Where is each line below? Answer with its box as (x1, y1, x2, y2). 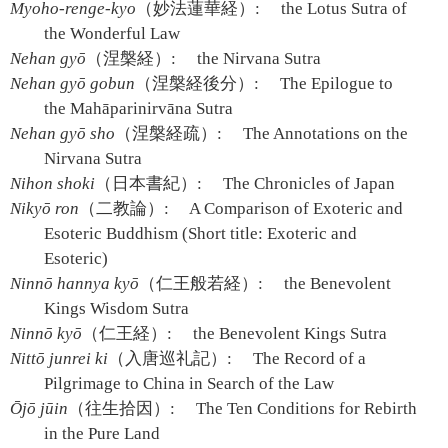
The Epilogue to (276, 74, 394, 93)
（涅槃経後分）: (135, 74, 259, 93)
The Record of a (249, 349, 367, 368)
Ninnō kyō (10, 324, 82, 343)
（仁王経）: (82, 324, 172, 343)
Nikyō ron (10, 199, 79, 218)
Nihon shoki (10, 174, 95, 193)
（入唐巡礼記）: (108, 349, 232, 368)
